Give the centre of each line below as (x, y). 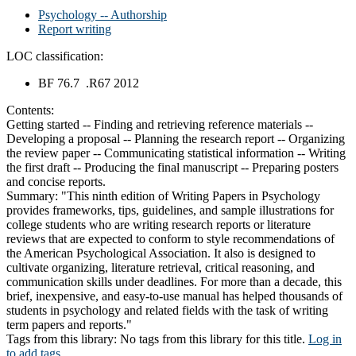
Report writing (75, 29)
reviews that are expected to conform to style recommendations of (170, 238)
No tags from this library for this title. (213, 339)
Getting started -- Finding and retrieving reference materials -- (160, 124)
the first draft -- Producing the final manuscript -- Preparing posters (172, 167)
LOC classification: (55, 56)
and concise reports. (56, 181)
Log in (325, 339)
